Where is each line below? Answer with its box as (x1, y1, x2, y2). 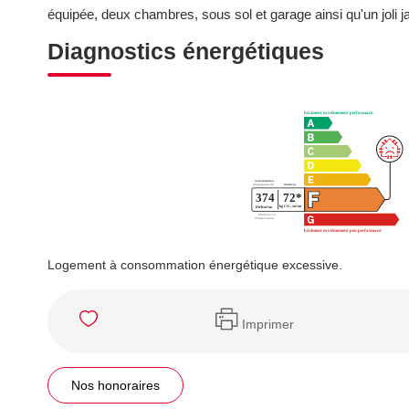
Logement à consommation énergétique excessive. (47, 257, 342, 272)
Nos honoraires (71, 378, 160, 393)
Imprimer (241, 316, 294, 331)
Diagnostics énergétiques (47, 38, 324, 64)
